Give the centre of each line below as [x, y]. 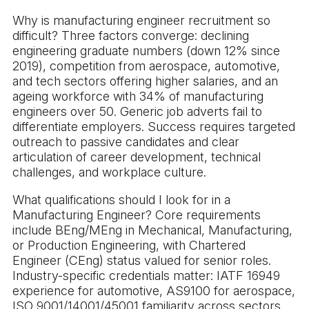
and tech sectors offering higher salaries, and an [145, 81]
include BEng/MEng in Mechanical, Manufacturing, [152, 230]
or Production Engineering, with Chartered [129, 246]
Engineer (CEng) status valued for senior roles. [142, 261]
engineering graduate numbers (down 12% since [146, 51]
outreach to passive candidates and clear [126, 142]
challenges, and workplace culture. [109, 172]
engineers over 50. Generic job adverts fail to [137, 112]
